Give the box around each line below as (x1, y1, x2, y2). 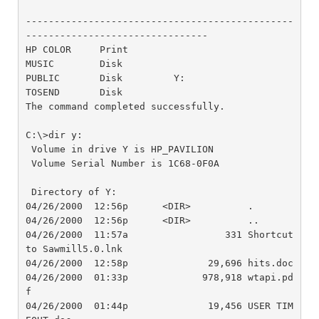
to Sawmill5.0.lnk (25, 243, 122, 254)
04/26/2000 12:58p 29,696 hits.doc (25, 257, 293, 268)
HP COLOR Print (25, 43, 128, 55)
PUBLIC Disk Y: (25, 72, 185, 83)
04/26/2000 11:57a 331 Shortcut (25, 229, 293, 240)
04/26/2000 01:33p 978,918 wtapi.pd (25, 271, 293, 283)
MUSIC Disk (25, 58, 168, 69)
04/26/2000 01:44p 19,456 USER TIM (25, 300, 293, 311)
